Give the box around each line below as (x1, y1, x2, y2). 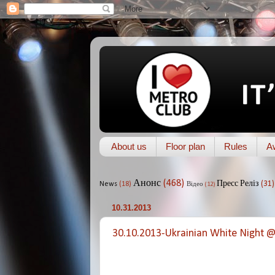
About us (110, 141, 147, 152)
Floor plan (165, 141, 205, 152)
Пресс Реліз (217, 179, 259, 188)
